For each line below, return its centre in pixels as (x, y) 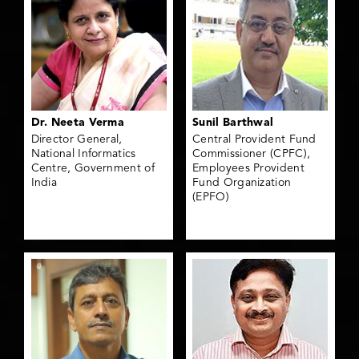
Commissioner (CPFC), (252, 154)
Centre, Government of (93, 169)
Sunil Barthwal (233, 123)
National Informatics (83, 154)
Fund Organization (242, 183)
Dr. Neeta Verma (78, 123)
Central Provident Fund (254, 140)
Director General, (77, 140)
